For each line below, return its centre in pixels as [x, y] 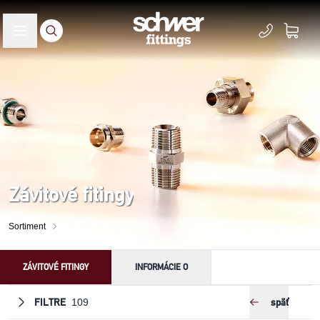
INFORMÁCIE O [161, 267]
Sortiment [27, 226]
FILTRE [50, 302]
